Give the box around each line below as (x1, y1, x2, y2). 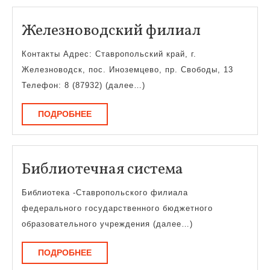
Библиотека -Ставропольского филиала (22, 187, 188, 197)
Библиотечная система (22, 159, 183, 180)
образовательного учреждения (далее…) (22, 219, 193, 228)
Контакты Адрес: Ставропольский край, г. (22, 49, 196, 59)
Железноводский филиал (22, 20, 201, 42)
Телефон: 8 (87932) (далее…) (22, 81, 145, 90)
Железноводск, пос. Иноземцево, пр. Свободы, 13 (22, 65, 233, 75)
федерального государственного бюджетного (22, 203, 213, 213)
